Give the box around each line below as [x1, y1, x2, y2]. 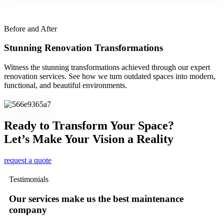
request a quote [4, 156, 51, 165]
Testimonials [9, 175, 48, 184]
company [9, 204, 47, 215]
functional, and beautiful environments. [4, 81, 127, 90]
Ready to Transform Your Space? [4, 119, 174, 132]
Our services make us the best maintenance [9, 193, 183, 204]
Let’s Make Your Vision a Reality [4, 132, 173, 146]
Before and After [4, 24, 57, 33]
